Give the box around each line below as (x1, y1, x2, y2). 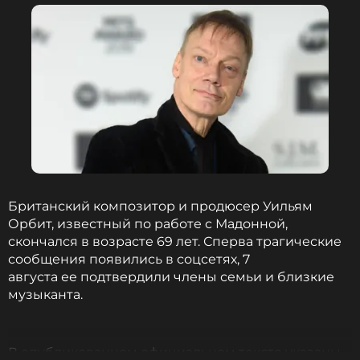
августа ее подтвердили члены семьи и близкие (8, 269, 334, 284)
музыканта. (8, 287, 83, 302)
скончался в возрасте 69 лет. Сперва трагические (8, 234, 342, 249)
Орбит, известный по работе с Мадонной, (8, 216, 288, 231)
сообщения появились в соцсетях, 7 (8, 252, 250, 267)
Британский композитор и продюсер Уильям (8, 198, 313, 214)
